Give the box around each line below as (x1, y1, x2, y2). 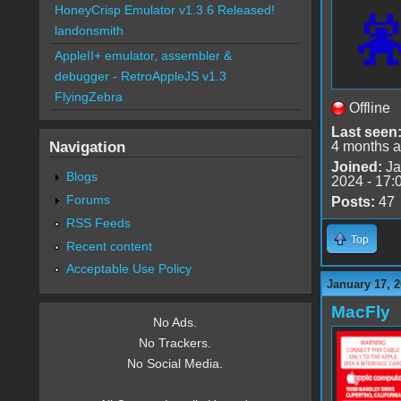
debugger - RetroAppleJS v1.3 (54, 69, 226, 84)
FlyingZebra (54, 90, 123, 105)
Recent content (65, 238, 152, 253)
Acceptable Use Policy (65, 261, 192, 277)
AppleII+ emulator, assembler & (54, 48, 232, 64)
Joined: (330, 158, 382, 175)
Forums (65, 192, 110, 207)
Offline (348, 99, 390, 115)
